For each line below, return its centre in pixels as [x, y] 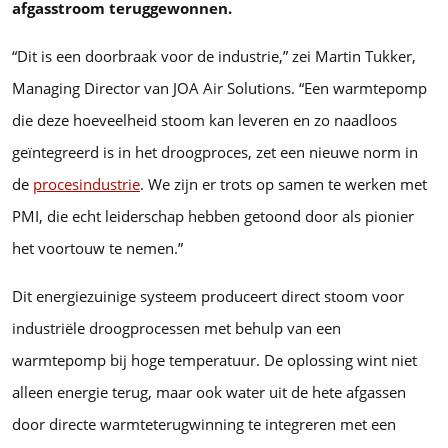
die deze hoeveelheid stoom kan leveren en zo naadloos [204, 120]
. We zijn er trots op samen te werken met [283, 184]
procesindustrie [86, 184]
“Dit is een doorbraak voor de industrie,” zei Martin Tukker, [214, 56]
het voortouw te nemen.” [99, 248]
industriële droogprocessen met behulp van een [176, 328]
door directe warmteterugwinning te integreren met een [204, 424]
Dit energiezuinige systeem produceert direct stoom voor [208, 296]
